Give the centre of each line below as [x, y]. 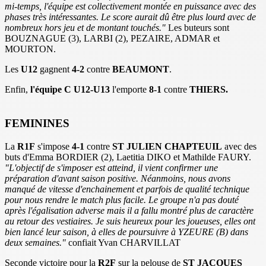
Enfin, [18, 90]
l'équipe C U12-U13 [70, 90]
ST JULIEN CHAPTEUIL [167, 146]
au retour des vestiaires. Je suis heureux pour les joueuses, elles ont [130, 221]
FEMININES [37, 123]
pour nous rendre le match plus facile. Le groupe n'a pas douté [122, 199]
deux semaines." [37, 242]
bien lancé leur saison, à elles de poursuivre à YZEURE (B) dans [126, 232]
